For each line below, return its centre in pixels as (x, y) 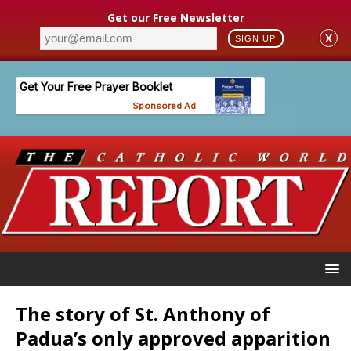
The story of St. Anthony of (143, 313)
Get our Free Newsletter (175, 17)
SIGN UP (256, 38)
